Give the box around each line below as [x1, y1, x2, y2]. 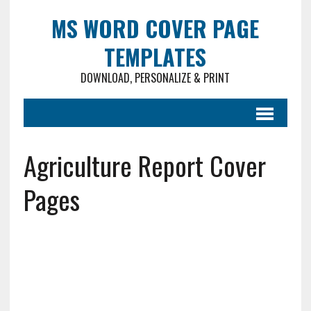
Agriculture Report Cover [23, 146, 266, 185]
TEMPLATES [104, 40, 207, 73]
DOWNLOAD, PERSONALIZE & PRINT [81, 69, 230, 86]
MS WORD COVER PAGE [51, 12, 260, 44]
